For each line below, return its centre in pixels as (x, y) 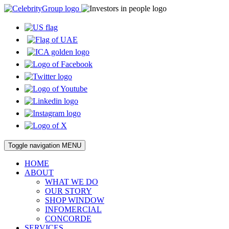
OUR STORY (68, 191)
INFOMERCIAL (73, 209)
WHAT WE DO (72, 182)
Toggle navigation (34, 145)
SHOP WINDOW (75, 200)
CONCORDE (68, 219)
